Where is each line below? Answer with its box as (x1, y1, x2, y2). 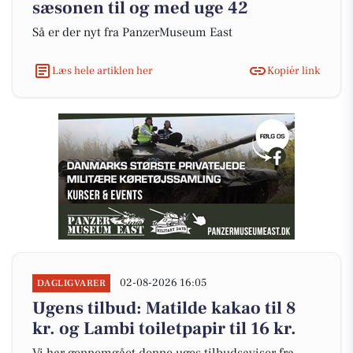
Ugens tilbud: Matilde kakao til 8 (32, 297, 296, 319)
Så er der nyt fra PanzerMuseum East (32, 24, 232, 40)
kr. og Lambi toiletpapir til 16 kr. (32, 318, 296, 340)
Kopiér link (267, 63, 320, 78)
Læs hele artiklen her (52, 63, 153, 78)
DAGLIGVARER (37, 277, 106, 289)
